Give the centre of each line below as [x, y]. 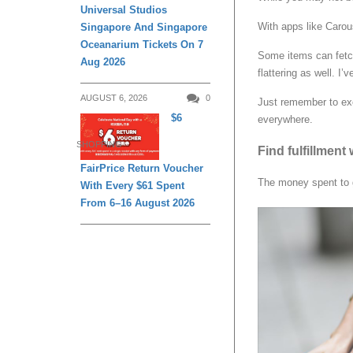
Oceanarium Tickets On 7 [142, 45]
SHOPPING [99, 145]
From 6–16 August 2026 [137, 203]
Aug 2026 [103, 62]
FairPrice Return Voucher [142, 169]
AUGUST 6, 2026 [114, 98]
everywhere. [285, 120]
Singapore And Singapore [144, 28]
